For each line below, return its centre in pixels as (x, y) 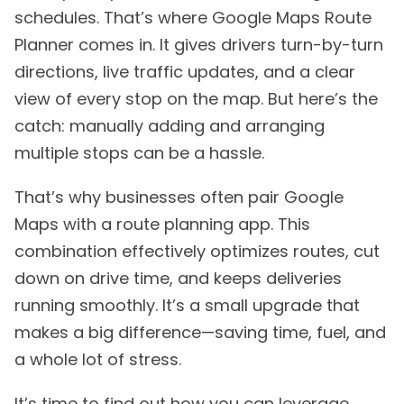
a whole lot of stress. (98, 360)
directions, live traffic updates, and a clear (185, 72)
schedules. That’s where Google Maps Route (193, 18)
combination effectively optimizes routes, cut (197, 252)
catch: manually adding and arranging (170, 126)
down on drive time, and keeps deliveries (178, 279)
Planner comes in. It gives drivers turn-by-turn (199, 45)
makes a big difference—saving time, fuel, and (200, 333)
